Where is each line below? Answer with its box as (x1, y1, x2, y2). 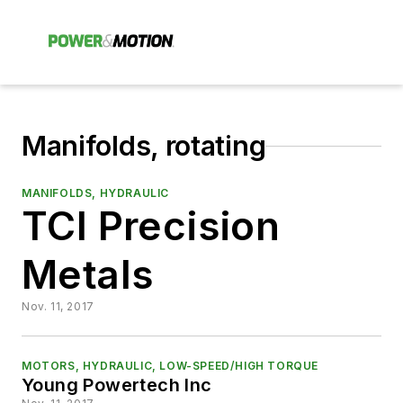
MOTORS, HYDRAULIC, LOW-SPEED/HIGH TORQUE (22, 359, 318, 372)
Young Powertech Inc (22, 374, 212, 396)
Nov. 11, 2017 (22, 300, 94, 313)
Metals (22, 250, 154, 299)
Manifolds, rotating (22, 130, 266, 162)
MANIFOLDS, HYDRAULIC (22, 186, 169, 200)
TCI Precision (22, 201, 281, 250)
